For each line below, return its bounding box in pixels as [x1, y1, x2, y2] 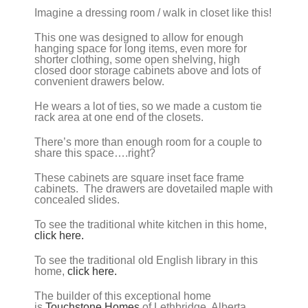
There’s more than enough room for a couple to [34, 135, 262, 148]
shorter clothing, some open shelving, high [34, 53, 240, 65]
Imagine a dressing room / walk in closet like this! [34, 6, 272, 19]
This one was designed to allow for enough [34, 31, 243, 43]
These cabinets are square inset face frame [34, 171, 244, 184]
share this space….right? [34, 146, 155, 159]
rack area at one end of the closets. [34, 111, 203, 123]
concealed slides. [34, 193, 120, 206]
